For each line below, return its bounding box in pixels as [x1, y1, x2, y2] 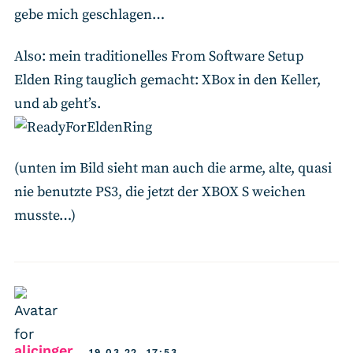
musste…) [14, 206, 76, 225]
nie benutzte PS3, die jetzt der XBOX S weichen [14, 183, 306, 202]
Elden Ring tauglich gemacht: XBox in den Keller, [14, 70, 321, 89]
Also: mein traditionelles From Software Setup [14, 46, 304, 65]
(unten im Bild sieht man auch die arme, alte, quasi [14, 159, 332, 178]
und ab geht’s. [14, 94, 101, 113]
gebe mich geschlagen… [14, 6, 165, 24]
